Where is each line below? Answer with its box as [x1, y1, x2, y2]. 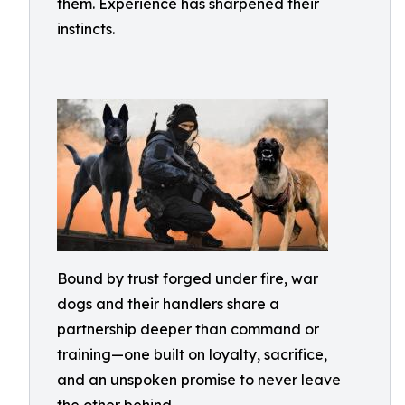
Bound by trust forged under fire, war [57, 269, 318, 287]
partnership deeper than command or [57, 320, 319, 338]
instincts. [57, 20, 115, 38]
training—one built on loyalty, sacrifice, [57, 345, 327, 363]
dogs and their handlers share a [57, 295, 279, 313]
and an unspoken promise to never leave [57, 371, 341, 389]
